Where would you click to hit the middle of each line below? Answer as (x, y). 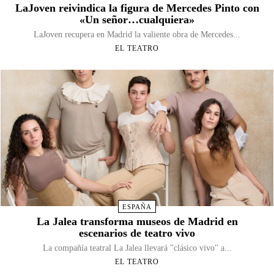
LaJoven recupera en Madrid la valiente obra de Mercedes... (137, 34)
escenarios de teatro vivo (137, 233)
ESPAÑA (137, 206)
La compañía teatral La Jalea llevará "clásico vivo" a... (137, 248)
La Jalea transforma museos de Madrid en (137, 221)
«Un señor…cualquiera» (137, 19)
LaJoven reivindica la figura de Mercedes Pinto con (137, 8)
